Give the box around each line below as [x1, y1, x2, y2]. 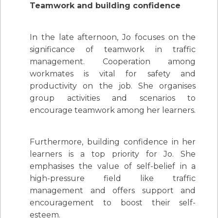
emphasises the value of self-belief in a [30, 162, 196, 171]
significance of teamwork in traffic [30, 45, 196, 54]
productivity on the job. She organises [30, 81, 196, 91]
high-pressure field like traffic [30, 174, 196, 183]
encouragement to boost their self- [30, 198, 196, 208]
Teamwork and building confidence [30, 1, 181, 11]
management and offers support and [30, 186, 196, 196]
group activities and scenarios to [30, 93, 196, 103]
